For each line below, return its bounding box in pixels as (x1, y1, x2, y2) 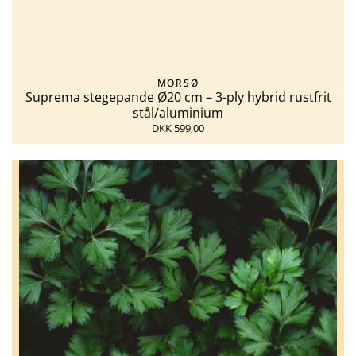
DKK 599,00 (152, 121, 204, 136)
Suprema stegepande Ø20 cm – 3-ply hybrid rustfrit (25, 88, 331, 106)
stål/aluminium (133, 104, 223, 122)
